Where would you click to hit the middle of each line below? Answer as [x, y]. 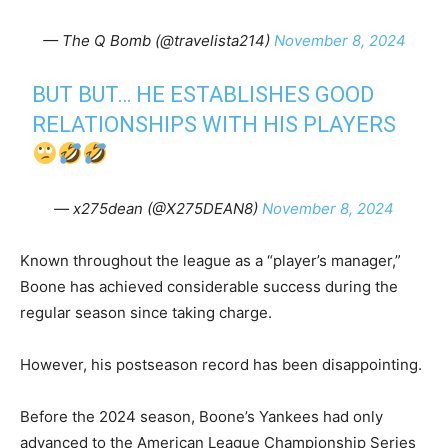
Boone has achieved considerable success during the [209, 286]
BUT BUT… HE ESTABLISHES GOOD [203, 94]
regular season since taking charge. [146, 312]
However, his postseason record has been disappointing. [221, 364]
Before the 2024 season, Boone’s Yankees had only [201, 416]
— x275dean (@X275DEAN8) [158, 208]
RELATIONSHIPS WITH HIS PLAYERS [214, 124]
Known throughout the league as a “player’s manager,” [210, 260]
